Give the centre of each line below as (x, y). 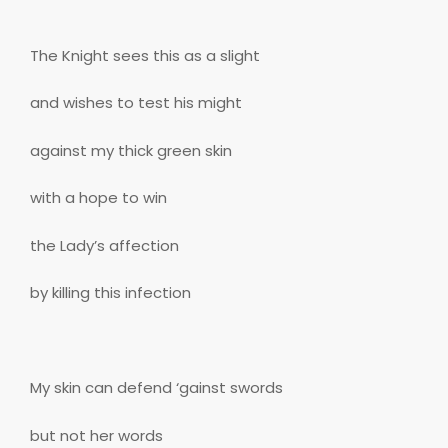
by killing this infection (110, 293)
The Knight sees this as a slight (145, 55)
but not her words (96, 435)
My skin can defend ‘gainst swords (156, 388)
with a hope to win (98, 198)
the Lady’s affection (104, 245)
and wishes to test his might (136, 103)
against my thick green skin (131, 150)
